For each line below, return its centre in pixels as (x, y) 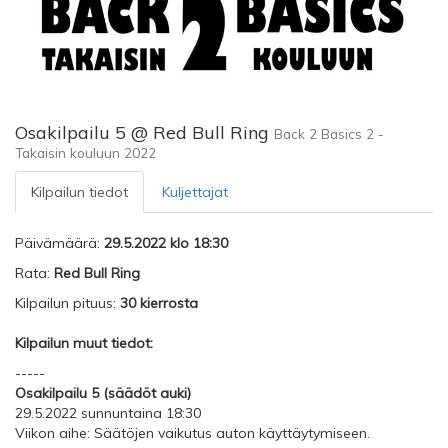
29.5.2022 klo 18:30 (166, 243)
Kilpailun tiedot (79, 192)
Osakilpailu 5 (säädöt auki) (103, 393)
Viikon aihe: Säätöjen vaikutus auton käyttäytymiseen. (192, 433)
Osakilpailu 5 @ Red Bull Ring (144, 133)
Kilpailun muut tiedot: (84, 343)
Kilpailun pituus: (67, 303)
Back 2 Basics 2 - (329, 134)
